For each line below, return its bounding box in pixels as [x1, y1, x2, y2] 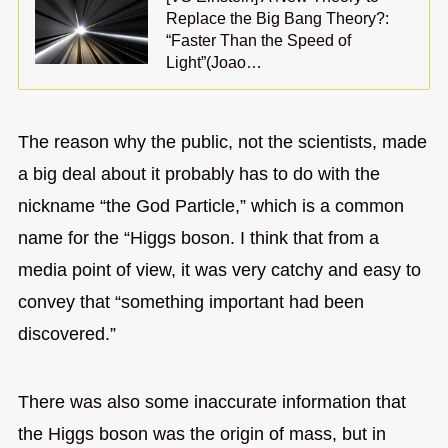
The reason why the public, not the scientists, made [17, 132, 427, 153]
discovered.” [17, 324, 116, 345]
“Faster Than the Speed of [166, 31, 352, 50]
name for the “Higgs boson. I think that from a [17, 228, 379, 249]
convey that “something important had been [17, 292, 364, 313]
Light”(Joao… [166, 53, 263, 72]
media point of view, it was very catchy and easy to [17, 260, 421, 281]
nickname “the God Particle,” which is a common [17, 196, 404, 217]
